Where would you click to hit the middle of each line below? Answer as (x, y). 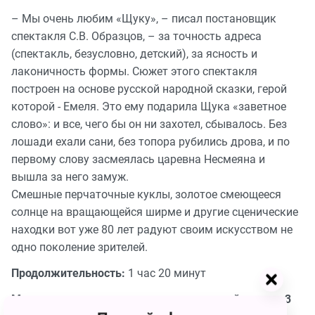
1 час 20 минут (167, 274)
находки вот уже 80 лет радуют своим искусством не (152, 230)
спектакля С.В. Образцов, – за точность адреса (136, 37)
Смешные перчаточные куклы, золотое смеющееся (146, 195)
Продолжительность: (70, 274)
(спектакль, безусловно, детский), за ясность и (134, 54)
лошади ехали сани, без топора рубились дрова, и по (150, 142)
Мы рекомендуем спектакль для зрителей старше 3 (151, 300)
